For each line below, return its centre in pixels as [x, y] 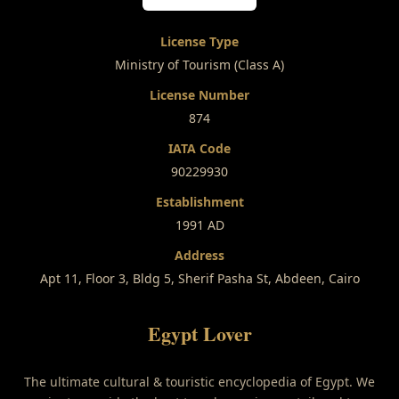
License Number [199, 94]
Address [199, 255]
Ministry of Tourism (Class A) [199, 64]
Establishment [199, 201]
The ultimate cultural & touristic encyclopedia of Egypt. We [199, 381]
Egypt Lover [199, 333]
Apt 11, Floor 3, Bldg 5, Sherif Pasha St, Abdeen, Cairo [199, 278]
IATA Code [199, 148]
